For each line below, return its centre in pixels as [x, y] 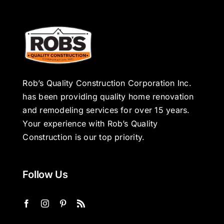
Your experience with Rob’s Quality [90, 123]
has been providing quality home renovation [108, 96]
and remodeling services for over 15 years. [106, 110]
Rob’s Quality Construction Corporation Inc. [107, 83]
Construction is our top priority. [84, 137]
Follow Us [45, 175]
